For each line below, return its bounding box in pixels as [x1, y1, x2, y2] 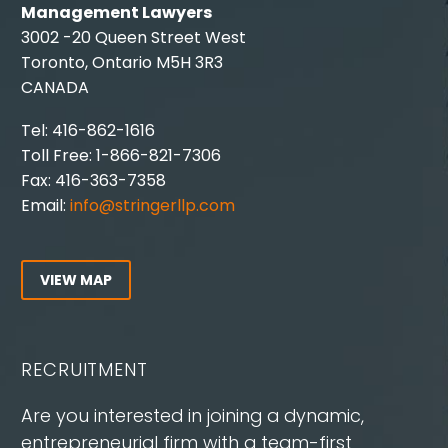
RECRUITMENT [21, 357, 148, 383]
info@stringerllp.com [70, 193, 235, 217]
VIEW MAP [40, 270, 112, 291]
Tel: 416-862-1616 [21, 118, 155, 142]
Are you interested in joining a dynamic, [21, 402, 364, 428]
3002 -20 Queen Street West [21, 26, 246, 50]
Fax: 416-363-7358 [21, 168, 166, 192]
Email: [21, 193, 70, 217]
